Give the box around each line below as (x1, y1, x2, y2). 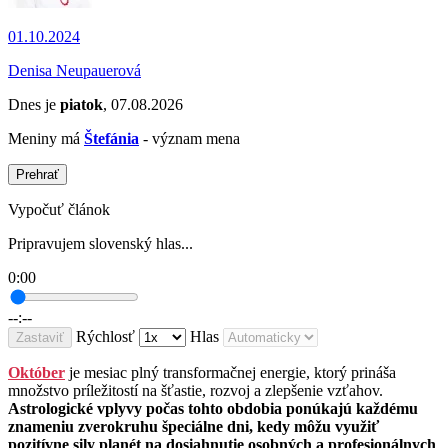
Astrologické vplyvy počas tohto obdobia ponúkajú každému (8, 400, 418, 418)
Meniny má (8, 130, 84, 148)
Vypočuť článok (8, 201, 110, 219)
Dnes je (8, 96, 60, 114)
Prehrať (16, 167, 59, 183)
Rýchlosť (76, 328, 135, 346)
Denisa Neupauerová (8, 62, 141, 80)
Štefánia (84, 130, 139, 148)
